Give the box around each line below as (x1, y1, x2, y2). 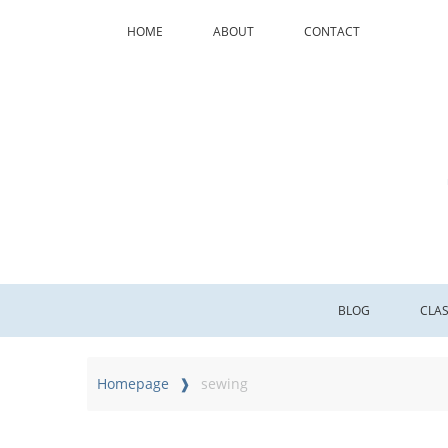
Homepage (97, 373, 169, 393)
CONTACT (304, 22, 360, 40)
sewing (201, 373, 248, 393)
